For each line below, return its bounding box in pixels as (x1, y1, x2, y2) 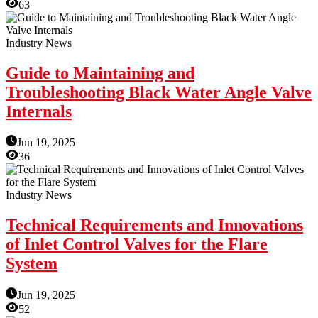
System (6, 254, 57, 273)
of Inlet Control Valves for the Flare (6, 235, 268, 254)
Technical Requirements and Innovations (6, 216, 303, 235)
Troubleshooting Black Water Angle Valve (6, 82, 312, 102)
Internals (6, 102, 72, 121)
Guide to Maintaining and (6, 63, 194, 82)
